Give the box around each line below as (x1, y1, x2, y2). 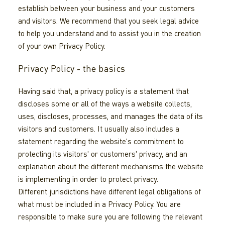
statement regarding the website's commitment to (18, 137, 184, 146)
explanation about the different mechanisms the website (18, 162, 203, 171)
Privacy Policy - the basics (18, 63, 126, 74)
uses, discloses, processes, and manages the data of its (18, 111, 203, 121)
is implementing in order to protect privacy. (18, 174, 158, 184)
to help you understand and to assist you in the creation (18, 29, 201, 38)
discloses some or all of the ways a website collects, (18, 99, 192, 108)
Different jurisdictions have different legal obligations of (18, 187, 201, 196)
